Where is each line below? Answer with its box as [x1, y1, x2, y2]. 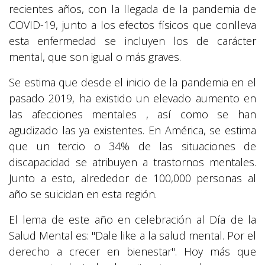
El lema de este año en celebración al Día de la [9, 212, 256, 227]
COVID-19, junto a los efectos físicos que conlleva [9, 17, 256, 32]
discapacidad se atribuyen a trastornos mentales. [9, 154, 256, 169]
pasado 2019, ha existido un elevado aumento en [9, 91, 256, 105]
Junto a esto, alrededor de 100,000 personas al [9, 170, 256, 185]
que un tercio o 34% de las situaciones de [9, 138, 256, 153]
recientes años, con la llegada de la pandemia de [9, 1, 256, 16]
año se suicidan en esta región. [9, 186, 157, 201]
